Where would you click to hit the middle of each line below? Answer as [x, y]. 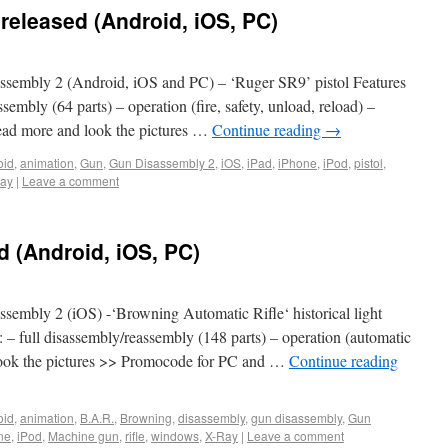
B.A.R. [97, 417]
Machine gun [83, 435]
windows [175, 435]
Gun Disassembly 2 [162, 162]
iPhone [297, 162]
